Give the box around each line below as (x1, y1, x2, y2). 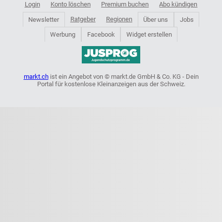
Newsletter (28, 15, 59, 23)
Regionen (106, 15, 132, 23)
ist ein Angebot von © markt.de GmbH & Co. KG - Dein (48, 73, 199, 81)
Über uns (143, 15, 168, 23)
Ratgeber (70, 15, 96, 23)
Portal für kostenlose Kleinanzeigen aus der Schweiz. (37, 80, 185, 88)
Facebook (87, 30, 115, 38)
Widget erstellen (126, 30, 172, 38)
